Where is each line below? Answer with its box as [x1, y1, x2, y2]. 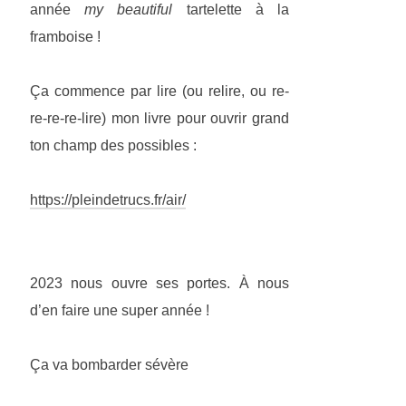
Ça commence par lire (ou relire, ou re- [30, 83, 289, 100]
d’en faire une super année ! [30, 303, 209, 319]
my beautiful [84, 2, 173, 18]
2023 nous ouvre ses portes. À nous [30, 275, 289, 292]
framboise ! [30, 29, 101, 45]
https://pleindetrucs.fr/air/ [30, 192, 186, 208]
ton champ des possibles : [30, 138, 197, 154]
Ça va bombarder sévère [30, 357, 192, 373]
